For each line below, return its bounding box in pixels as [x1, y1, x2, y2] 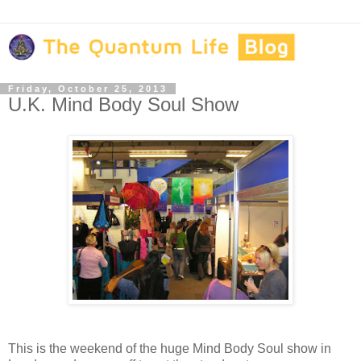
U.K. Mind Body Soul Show [8, 93, 239, 115]
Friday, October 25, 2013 [8, 83, 168, 93]
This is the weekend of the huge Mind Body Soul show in [8, 341, 331, 355]
